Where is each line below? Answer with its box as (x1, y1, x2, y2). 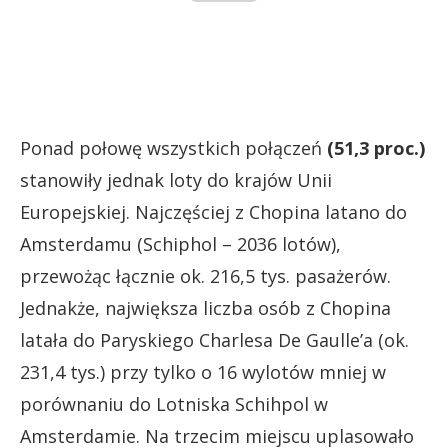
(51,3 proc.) (327, 136, 425, 161)
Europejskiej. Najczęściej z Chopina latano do (20, 200, 407, 225)
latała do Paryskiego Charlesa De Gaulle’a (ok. (20, 328, 409, 353)
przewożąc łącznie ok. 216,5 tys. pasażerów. (20, 264, 391, 289)
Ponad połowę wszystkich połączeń (20, 136, 327, 161)
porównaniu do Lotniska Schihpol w (20, 392, 328, 417)
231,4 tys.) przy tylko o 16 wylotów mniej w (20, 360, 386, 385)
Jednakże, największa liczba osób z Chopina (20, 296, 391, 321)
